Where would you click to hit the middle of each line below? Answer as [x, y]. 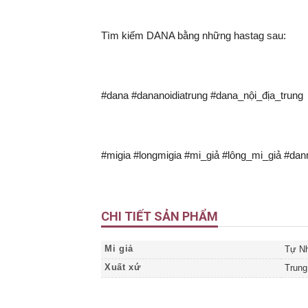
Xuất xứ [123, 267]
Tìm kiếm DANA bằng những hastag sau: [194, 35]
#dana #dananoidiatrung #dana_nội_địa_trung [202, 95]
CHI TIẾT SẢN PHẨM [159, 216]
